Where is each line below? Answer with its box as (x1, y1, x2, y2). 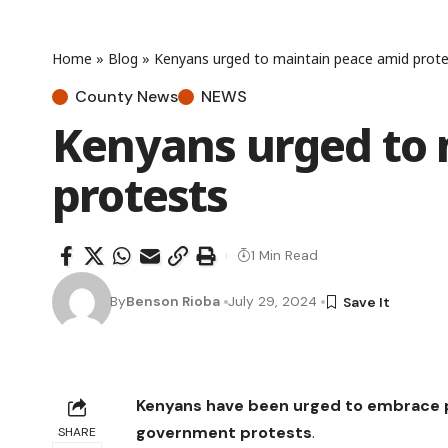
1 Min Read (251, 246, 318, 265)
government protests (136, 421, 313, 443)
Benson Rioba (126, 292, 221, 311)
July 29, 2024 (228, 292, 318, 311)
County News (75, 85, 178, 107)
